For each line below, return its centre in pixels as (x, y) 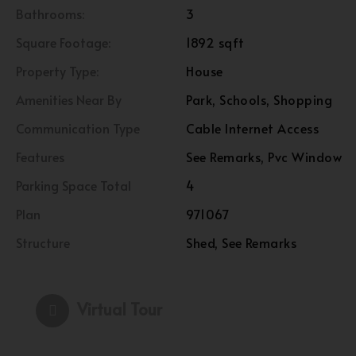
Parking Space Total (74, 185)
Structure (43, 242)
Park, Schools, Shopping (259, 99)
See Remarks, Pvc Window (264, 157)
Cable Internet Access (253, 128)
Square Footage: (63, 42)
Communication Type (78, 128)
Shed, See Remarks (242, 242)
